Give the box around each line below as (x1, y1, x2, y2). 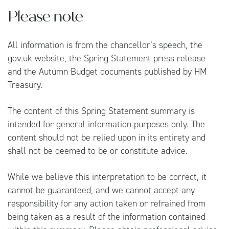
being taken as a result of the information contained (8, 210, 205, 223)
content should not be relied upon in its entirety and (8, 131, 205, 144)
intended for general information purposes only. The (8, 118, 205, 130)
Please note (8, 7, 83, 26)
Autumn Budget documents (39, 65, 144, 78)
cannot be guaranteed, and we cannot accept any (8, 184, 195, 196)
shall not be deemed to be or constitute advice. (8, 144, 188, 157)
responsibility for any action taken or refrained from (8, 197, 205, 210)
